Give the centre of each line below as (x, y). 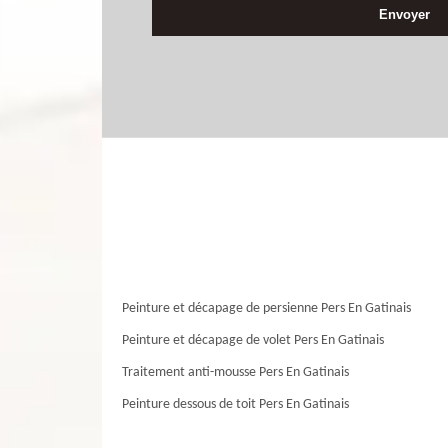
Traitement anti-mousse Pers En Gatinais (235, 373)
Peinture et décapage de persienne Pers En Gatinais (266, 309)
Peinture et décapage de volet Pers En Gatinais (253, 341)
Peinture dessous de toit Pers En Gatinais (235, 405)
